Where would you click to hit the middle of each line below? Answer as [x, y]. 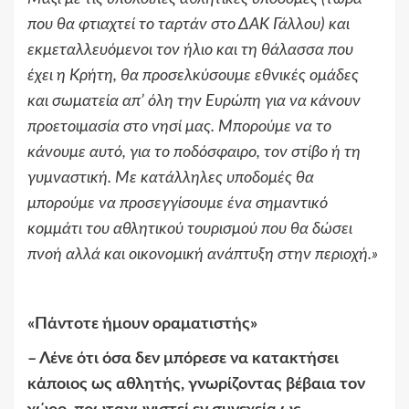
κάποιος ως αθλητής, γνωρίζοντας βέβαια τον [196, 385]
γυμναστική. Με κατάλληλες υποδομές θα [171, 178]
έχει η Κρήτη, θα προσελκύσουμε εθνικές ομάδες [193, 76]
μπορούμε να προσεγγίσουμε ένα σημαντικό [178, 204]
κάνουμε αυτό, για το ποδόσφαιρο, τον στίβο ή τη [194, 153]
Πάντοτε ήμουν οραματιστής [142, 325]
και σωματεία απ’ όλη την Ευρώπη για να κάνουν [194, 102]
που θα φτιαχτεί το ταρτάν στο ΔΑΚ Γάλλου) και [189, 25]
